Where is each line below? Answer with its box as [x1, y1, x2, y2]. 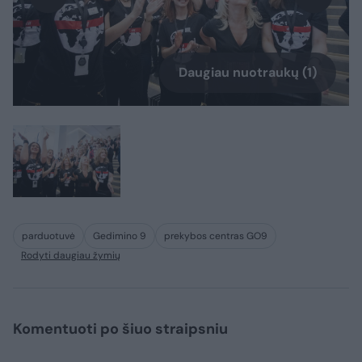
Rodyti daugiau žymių [21, 249, 120, 263]
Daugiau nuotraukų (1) [179, 64, 317, 82]
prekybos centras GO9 [164, 229, 267, 243]
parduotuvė [22, 229, 75, 243]
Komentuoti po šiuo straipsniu [13, 319, 228, 339]
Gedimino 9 [93, 229, 146, 243]
